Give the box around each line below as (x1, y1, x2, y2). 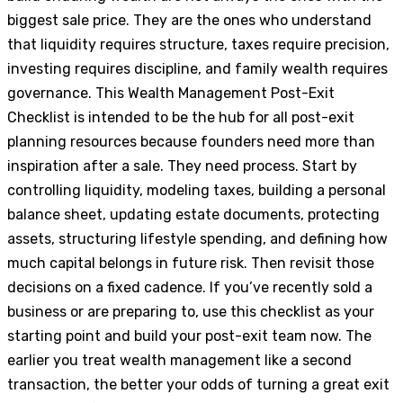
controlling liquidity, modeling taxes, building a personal (7, 182, 386, 200)
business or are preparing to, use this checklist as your (7, 303, 374, 321)
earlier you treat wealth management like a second (7, 352, 352, 370)
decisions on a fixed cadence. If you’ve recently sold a (7, 279, 372, 297)
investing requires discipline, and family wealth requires (7, 60, 388, 78)
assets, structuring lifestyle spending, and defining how (7, 230, 388, 248)
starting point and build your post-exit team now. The (7, 327, 372, 345)
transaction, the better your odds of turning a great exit (7, 376, 390, 394)
